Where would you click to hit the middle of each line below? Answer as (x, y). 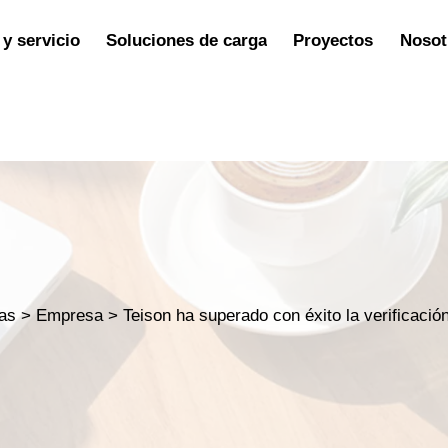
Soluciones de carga (186, 40)
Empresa (70, 315)
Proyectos (333, 40)
